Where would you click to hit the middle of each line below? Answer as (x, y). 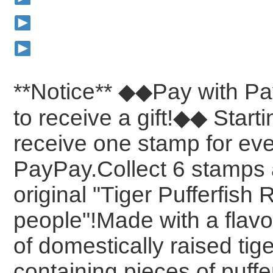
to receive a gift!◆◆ (114, 118)
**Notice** (66, 91)
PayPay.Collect (93, 169)
